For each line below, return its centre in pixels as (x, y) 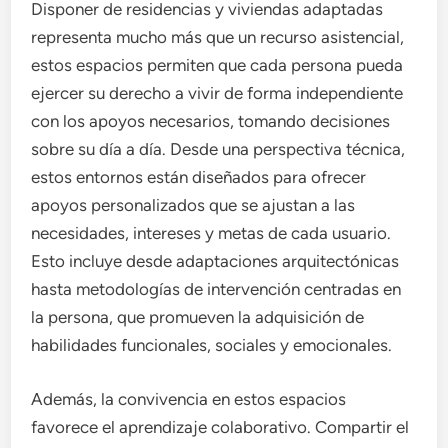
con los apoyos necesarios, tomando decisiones (211, 121)
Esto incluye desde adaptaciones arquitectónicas (215, 261)
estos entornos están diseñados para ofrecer (199, 177)
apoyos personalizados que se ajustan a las (193, 205)
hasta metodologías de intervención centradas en (216, 289)
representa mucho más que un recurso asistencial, (218, 37)
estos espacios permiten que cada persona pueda (217, 65)
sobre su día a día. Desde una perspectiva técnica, (218, 149)
